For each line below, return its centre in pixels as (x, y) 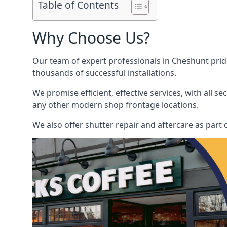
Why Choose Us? (91, 38)
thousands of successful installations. (104, 73)
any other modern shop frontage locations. (116, 105)
